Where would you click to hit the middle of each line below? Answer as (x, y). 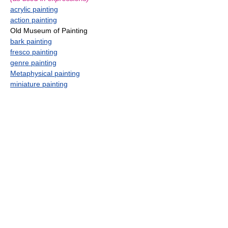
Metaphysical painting (45, 73)
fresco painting (34, 52)
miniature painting (39, 84)
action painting (34, 20)
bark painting (31, 41)
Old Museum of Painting (49, 30)
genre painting (33, 62)
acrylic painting (34, 9)
